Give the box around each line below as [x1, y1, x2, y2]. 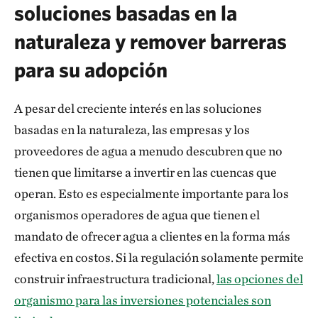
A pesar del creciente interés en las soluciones [14, 101, 262, 116]
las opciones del [216, 271, 303, 286]
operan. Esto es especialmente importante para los [14, 186, 289, 201]
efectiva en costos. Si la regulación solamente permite [14, 250, 304, 265]
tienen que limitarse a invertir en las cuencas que [14, 165, 277, 180]
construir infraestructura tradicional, [14, 271, 216, 286]
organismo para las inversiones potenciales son [14, 292, 271, 307]
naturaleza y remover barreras [14, 28, 287, 53]
